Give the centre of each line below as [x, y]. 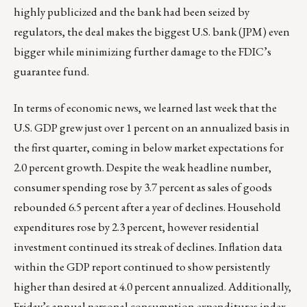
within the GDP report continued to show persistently [142, 267]
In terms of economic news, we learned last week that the [145, 108]
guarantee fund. [51, 72]
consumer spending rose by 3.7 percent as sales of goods [143, 187]
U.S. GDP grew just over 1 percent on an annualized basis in [152, 128]
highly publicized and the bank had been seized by [132, 12]
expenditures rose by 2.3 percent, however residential [136, 227]
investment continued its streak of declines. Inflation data [148, 247]
